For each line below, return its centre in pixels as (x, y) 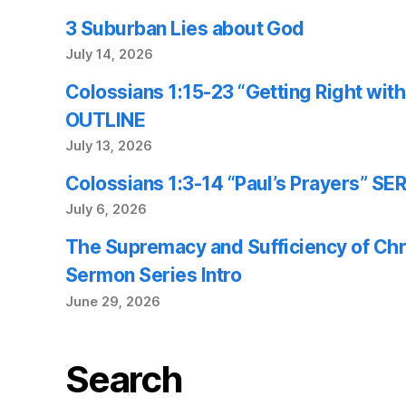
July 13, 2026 (109, 146)
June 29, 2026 (113, 301)
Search (124, 379)
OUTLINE (106, 120)
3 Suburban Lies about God (187, 28)
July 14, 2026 (109, 54)
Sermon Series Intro (154, 275)
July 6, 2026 (106, 210)
